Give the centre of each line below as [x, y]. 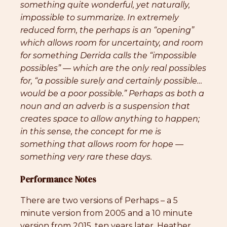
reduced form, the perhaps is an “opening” [107, 30]
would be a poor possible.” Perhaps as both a [112, 94]
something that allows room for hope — [102, 144]
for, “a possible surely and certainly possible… [111, 81]
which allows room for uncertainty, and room [112, 43]
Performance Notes [58, 180]
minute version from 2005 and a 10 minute [106, 213]
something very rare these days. [86, 157]
